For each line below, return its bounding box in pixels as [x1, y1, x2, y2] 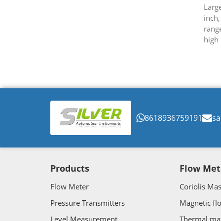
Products [50, 162, 89, 175]
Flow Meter [50, 182, 89, 192]
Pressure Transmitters [50, 198, 125, 208]
